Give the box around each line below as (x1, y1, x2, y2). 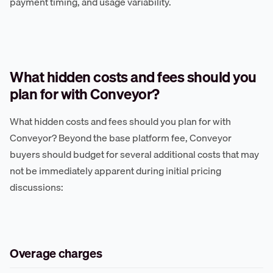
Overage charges (10, 244, 102, 263)
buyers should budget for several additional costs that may (10, 146, 259, 163)
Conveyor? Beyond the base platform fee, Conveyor (10, 130, 232, 146)
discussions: (10, 179, 63, 196)
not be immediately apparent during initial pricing (10, 163, 221, 179)
